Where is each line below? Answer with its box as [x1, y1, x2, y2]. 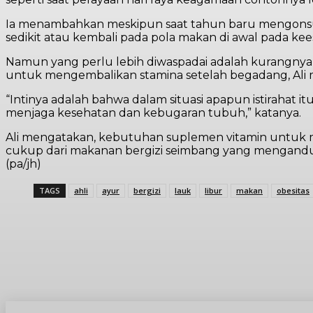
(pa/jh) [6, 157, 41, 170]
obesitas [277, 185, 310, 196]
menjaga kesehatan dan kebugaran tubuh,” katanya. [6, 106, 301, 119]
